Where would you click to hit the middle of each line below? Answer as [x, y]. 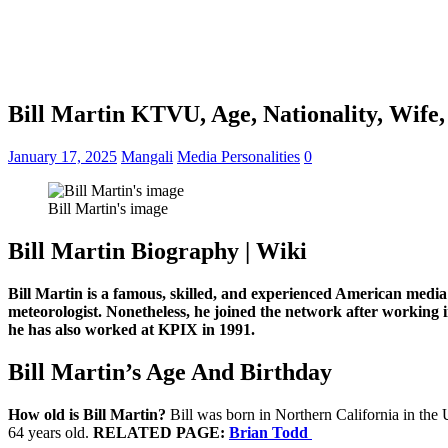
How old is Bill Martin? [87, 414]
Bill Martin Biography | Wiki [157, 251]
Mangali [147, 157]
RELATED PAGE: [161, 432]
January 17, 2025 [62, 157]
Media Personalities [238, 157]
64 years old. [50, 432]
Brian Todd [270, 432]
